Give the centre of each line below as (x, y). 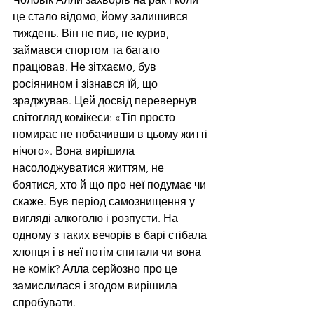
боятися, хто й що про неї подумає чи (111, 185)
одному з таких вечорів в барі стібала (111, 235)
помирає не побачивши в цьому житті (111, 135)
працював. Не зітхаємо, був (86, 67)
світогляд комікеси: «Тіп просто (95, 118)
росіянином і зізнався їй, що (87, 84)
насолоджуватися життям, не (90, 168)
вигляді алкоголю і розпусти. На (97, 219)
